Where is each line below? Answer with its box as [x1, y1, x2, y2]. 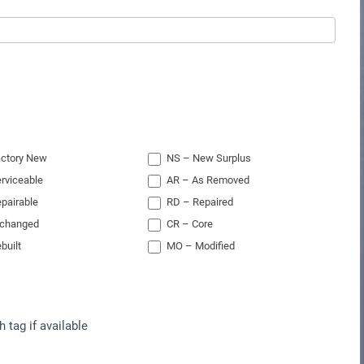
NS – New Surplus [164, 152, 252, 165]
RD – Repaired [164, 196, 234, 209]
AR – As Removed [164, 174, 250, 187]
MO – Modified [164, 240, 236, 253]
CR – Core [164, 218, 214, 231]
